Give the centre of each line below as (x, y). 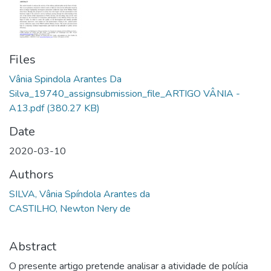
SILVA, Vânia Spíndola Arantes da (80, 194)
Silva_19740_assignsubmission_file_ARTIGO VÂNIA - (125, 94)
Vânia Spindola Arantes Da (65, 79)
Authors (31, 175)
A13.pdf (27, 108)
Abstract (33, 247)
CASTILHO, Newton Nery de (70, 209)
